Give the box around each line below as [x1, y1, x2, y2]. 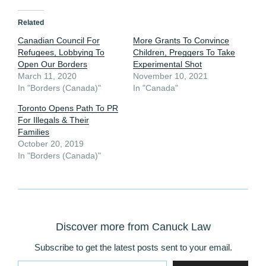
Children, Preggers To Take [133, 47, 235, 58]
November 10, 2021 [133, 71, 208, 81]
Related [18, 18, 44, 27]
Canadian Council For [18, 36, 100, 46]
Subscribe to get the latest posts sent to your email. [34, 242, 232, 253]
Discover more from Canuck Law [55, 221, 211, 233]
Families [18, 127, 49, 137]
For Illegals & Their [18, 115, 89, 125]
